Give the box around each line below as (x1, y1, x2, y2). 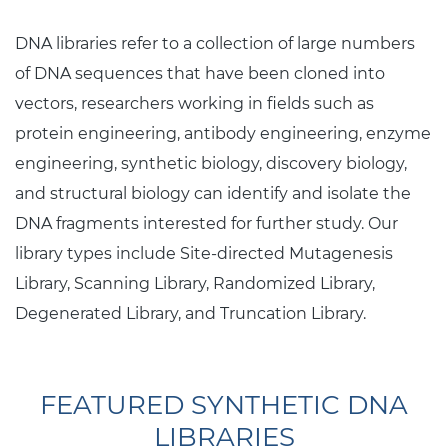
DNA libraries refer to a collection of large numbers (15, 33, 415, 53)
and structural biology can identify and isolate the (15, 183, 411, 203)
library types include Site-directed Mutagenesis (15, 243, 393, 263)
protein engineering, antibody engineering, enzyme (15, 123, 431, 143)
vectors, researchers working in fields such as (15, 93, 374, 113)
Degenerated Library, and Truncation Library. (15, 303, 366, 323)
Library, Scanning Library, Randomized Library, (15, 273, 375, 293)
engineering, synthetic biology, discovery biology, (15, 153, 407, 173)
